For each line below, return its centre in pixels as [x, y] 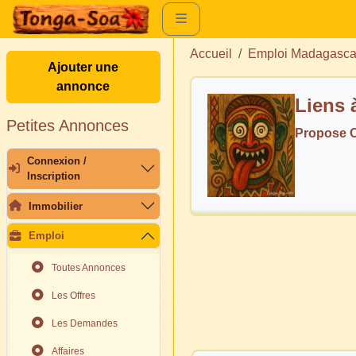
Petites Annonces [68, 125]
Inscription [54, 176]
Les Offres [73, 296]
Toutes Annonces [88, 268]
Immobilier [56, 206]
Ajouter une [83, 67]
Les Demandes [84, 324]
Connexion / [57, 161]
